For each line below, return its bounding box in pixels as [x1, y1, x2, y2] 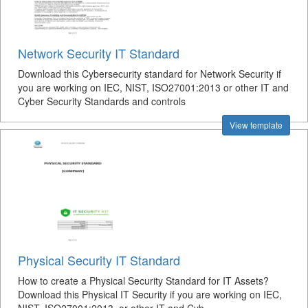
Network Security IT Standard [18, 44, 179, 62]
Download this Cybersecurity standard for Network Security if [18, 67, 281, 80]
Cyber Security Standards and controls [18, 94, 186, 108]
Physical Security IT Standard [18, 251, 180, 269]
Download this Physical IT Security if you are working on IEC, [18, 287, 282, 301]
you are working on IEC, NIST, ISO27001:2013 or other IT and [18, 80, 289, 94]
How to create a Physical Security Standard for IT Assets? [18, 274, 269, 287]
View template [230, 119, 283, 131]
